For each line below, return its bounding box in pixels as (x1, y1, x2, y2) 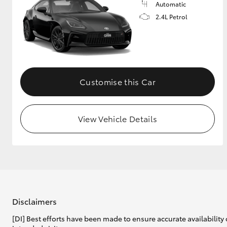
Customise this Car (80, 75, 156, 88)
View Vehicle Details (78, 112, 158, 125)
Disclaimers (12, 195, 57, 207)
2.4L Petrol (156, 12, 187, 21)
